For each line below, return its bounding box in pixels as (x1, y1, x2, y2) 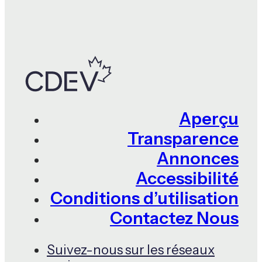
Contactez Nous (110, 208, 239, 229)
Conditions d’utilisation (50, 188, 239, 209)
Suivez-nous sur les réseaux (47, 241, 215, 258)
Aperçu (179, 108, 239, 129)
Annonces (157, 148, 239, 169)
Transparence (127, 128, 239, 149)
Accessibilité (136, 168, 239, 189)
